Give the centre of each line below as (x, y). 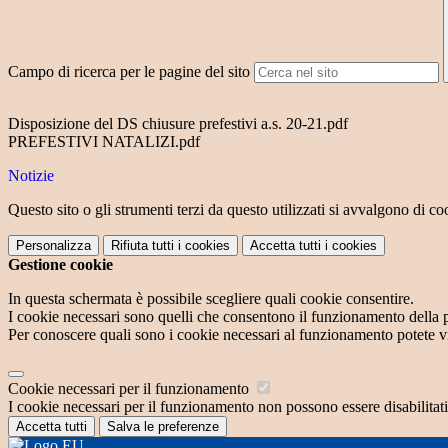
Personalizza (53, 246)
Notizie (31, 176)
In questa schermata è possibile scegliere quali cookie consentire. (211, 299)
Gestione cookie (60, 265)
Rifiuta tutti (142, 246)
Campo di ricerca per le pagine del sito (129, 72)
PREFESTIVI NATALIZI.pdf (104, 142)
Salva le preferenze (163, 427)
